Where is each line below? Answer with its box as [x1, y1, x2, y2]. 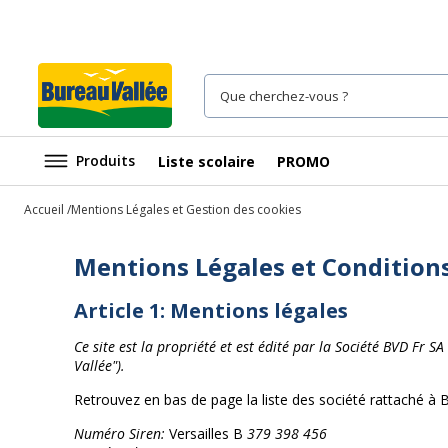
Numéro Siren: [74, 424, 169, 443]
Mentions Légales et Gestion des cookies [71, 201, 301, 218]
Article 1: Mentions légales [74, 297, 348, 324]
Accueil [24, 201, 64, 218]
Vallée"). [74, 356, 125, 375]
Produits [76, 151, 135, 170]
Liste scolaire [158, 151, 255, 171]
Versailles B [169, 424, 247, 443]
